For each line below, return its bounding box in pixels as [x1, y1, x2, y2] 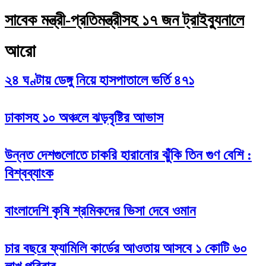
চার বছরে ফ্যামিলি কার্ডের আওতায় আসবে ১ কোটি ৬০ [5, 240, 247, 256]
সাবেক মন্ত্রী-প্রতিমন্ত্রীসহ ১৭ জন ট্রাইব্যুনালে [5, 10, 244, 29]
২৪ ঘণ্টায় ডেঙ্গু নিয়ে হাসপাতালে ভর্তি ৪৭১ [5, 72, 194, 88]
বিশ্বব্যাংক [5, 165, 53, 181]
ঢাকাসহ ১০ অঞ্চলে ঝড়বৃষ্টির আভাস [5, 109, 163, 125]
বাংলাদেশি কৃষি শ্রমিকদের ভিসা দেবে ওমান [5, 202, 196, 218]
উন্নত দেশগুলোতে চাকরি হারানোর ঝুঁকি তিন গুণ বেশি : [5, 147, 252, 163]
